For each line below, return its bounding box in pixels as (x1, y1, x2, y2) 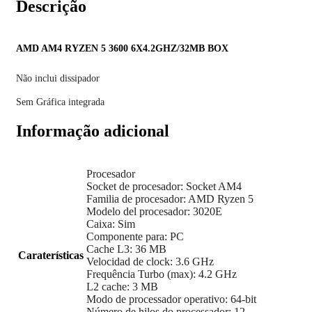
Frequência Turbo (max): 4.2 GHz (86, 267, 237, 280)
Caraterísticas (18, 249, 84, 261)
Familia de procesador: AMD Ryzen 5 (86, 192, 253, 205)
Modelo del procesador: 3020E (86, 205, 222, 217)
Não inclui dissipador (16, 73, 100, 84)
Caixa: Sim (86, 217, 135, 230)
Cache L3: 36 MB (86, 242, 166, 255)
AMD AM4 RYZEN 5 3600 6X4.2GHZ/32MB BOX (16, 42, 228, 54)
